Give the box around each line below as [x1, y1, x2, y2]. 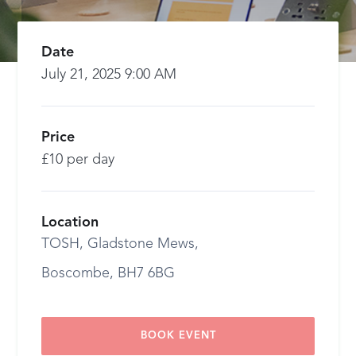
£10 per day [41, 153, 115, 167]
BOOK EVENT [140, 331, 216, 341]
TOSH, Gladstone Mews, [41, 237, 199, 251]
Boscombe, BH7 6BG [41, 266, 176, 281]
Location [41, 215, 99, 230]
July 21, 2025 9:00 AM [41, 68, 177, 82]
